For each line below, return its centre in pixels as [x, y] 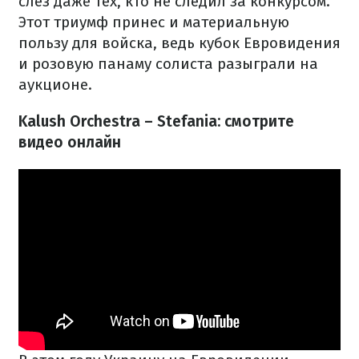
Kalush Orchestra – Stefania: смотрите [156, 122]
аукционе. [55, 85]
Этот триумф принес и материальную [154, 22]
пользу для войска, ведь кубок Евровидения [179, 43]
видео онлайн [70, 143]
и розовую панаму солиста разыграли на [168, 64]
